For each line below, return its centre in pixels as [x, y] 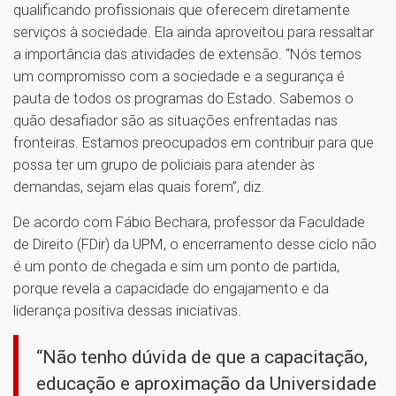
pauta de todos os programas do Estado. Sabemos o [183, 98]
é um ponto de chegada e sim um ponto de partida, [176, 266]
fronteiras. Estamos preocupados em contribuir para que [194, 142]
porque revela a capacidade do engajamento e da [171, 288]
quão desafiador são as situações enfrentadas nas [175, 120]
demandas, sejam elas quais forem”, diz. [141, 186]
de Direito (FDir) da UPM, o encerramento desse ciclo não [195, 244]
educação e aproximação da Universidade [206, 383]
